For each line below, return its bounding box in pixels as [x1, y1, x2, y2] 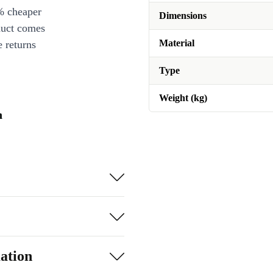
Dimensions [159, 10, 207, 21]
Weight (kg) [159, 93, 207, 103]
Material [159, 38, 194, 48]
